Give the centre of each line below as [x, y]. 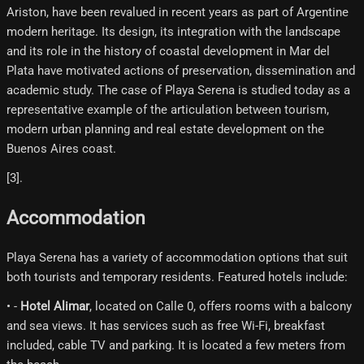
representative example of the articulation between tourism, [168, 110]
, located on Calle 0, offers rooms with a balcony [221, 306]
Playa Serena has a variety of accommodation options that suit [177, 257]
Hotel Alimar [55, 306]
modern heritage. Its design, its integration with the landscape [173, 32]
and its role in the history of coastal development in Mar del [168, 52]
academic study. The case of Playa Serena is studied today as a [178, 91]
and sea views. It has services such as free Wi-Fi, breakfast [166, 325]
